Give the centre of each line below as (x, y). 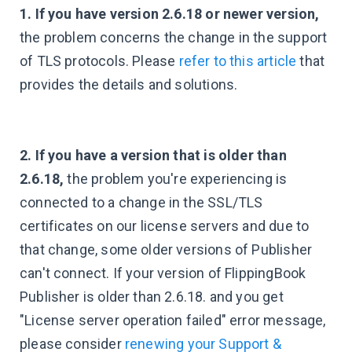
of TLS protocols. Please (99, 61)
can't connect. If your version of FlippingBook (163, 273)
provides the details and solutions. (132, 84)
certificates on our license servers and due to (165, 226)
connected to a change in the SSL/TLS (141, 202)
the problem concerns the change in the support (174, 37)
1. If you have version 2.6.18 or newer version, (170, 14)
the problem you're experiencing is (177, 179)
